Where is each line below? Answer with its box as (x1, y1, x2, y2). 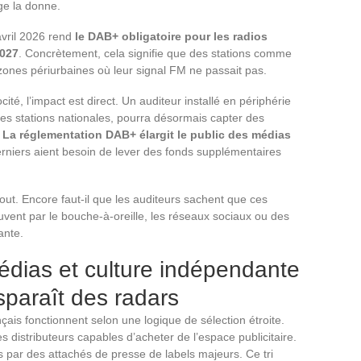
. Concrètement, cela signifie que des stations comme (19, 47, 292, 60)
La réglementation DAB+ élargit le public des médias (2, 128, 291, 142)
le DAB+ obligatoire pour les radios (75, 30, 268, 44)
